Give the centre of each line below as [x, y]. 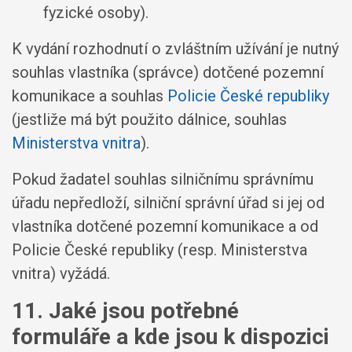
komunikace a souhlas [90, 96]
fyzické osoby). [96, 13]
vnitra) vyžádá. [61, 273]
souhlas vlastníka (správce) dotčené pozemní [168, 72]
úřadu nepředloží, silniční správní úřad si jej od [168, 203]
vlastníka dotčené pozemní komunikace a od [165, 226]
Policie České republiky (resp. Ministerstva [159, 250]
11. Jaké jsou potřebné [125, 311]
